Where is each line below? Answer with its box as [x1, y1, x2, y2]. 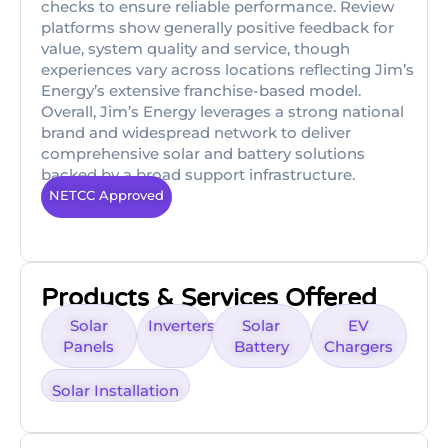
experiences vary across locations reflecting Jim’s [41, 60, 414, 79]
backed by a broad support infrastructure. [41, 165, 355, 184]
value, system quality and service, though [41, 39, 350, 58]
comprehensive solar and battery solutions [41, 144, 365, 163]
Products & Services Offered [41, 283, 377, 314]
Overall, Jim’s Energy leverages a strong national [41, 102, 404, 121]
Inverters [147, 316, 215, 336]
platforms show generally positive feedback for [41, 18, 394, 37]
